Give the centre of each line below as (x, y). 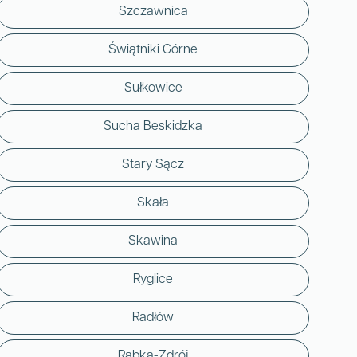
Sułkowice (153, 88)
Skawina (153, 241)
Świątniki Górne (153, 50)
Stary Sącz (153, 165)
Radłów (153, 318)
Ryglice (153, 279)
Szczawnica (153, 12)
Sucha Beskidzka (153, 126)
